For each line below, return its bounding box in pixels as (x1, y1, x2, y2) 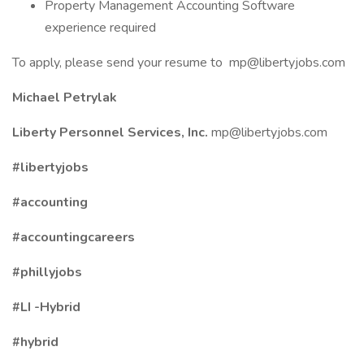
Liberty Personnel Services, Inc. (12, 123, 211, 141)
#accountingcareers (12, 228, 135, 246)
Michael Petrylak (12, 89, 117, 106)
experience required (45, 19, 156, 37)
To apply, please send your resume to (12, 54, 229, 71)
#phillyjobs (12, 263, 82, 281)
